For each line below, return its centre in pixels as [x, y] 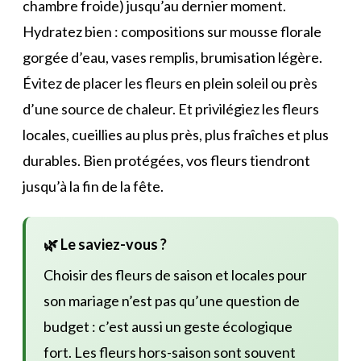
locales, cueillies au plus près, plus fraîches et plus [176, 134]
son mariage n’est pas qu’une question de [172, 300]
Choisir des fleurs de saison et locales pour [175, 274]
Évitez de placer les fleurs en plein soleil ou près [170, 83]
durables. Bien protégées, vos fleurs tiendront [166, 160]
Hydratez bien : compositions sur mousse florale [172, 31]
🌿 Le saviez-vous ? [105, 244]
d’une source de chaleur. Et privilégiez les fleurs [171, 108]
